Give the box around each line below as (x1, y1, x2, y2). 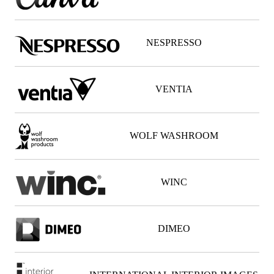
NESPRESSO (146, 37, 202, 48)
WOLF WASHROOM (129, 130, 218, 141)
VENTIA (155, 84, 193, 95)
